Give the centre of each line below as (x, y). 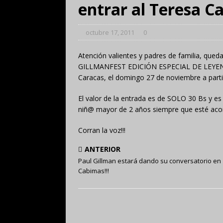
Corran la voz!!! (102, 130)
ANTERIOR (103, 149)
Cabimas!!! (94, 171)
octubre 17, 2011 (110, 33)
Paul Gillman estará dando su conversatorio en (150, 161)
